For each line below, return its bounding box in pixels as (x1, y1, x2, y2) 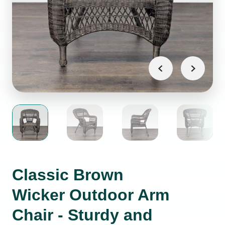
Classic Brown (12, 166, 124, 184)
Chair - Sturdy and (12, 206, 153, 224)
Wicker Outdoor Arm (12, 186, 169, 204)
